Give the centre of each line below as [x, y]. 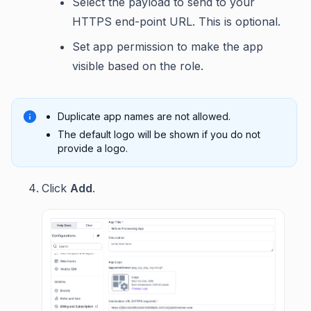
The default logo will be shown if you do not [159, 134]
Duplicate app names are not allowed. [144, 116]
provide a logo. [93, 148]
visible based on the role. [138, 66]
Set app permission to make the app [168, 46]
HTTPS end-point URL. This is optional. [176, 21]
